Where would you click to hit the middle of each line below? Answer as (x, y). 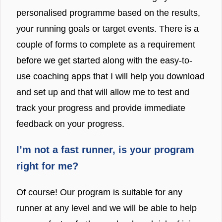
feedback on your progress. (70, 124)
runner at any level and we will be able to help (107, 208)
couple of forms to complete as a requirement (106, 44)
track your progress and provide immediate (101, 108)
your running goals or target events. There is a (108, 28)
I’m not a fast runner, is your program (105, 149)
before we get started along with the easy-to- (104, 60)
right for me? (47, 166)
